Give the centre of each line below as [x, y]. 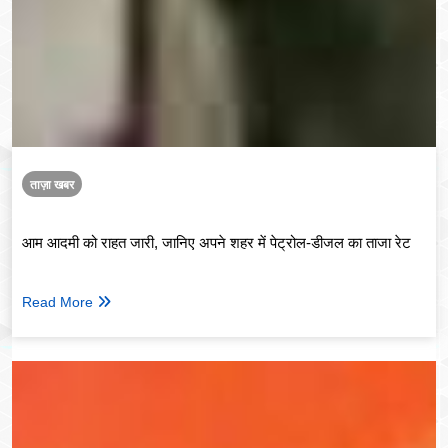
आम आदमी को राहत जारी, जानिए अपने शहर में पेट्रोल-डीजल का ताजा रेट [216, 243]
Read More [57, 301]
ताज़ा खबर [52, 185]
